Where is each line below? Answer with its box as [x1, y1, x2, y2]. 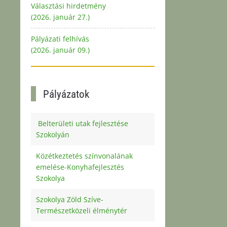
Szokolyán [36, 129, 69, 139]
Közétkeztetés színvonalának [36, 150, 133, 161]
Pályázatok [41, 88, 90, 100]
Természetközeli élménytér [36, 205, 127, 215]
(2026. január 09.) [31, 45, 90, 55]
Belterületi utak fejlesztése [36, 118, 128, 128]
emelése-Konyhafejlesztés [36, 162, 124, 172]
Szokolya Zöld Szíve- [36, 194, 103, 204]
